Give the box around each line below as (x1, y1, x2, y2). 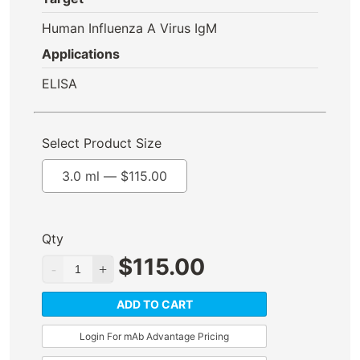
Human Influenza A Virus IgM (42, 19, 217, 36)
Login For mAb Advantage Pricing (80, 330, 229, 342)
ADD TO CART (116, 297, 193, 311)
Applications (42, 46, 120, 62)
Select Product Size (42, 135, 162, 151)
